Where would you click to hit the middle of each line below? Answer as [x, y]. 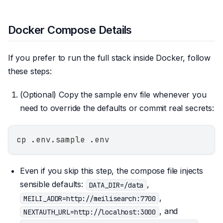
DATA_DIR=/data [116, 185]
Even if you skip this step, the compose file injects [111, 171]
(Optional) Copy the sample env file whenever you [113, 95]
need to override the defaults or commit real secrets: [117, 108]
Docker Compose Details [70, 30]
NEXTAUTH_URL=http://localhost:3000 [90, 212]
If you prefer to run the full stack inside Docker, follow [109, 58]
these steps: [30, 71]
